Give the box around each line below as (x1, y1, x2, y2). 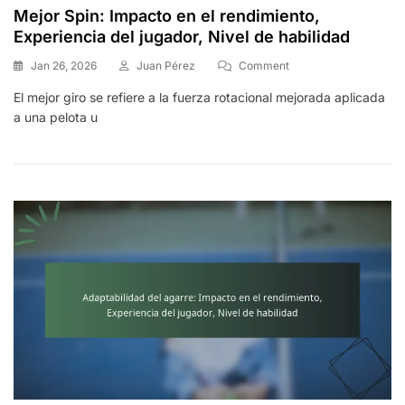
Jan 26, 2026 (31, 59, 97, 73)
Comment (239, 59, 289, 73)
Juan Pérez (137, 59, 195, 73)
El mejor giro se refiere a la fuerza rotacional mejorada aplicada (14, 89, 385, 106)
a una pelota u (14, 109, 98, 126)
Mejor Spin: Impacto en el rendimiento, (14, 6, 320, 26)
